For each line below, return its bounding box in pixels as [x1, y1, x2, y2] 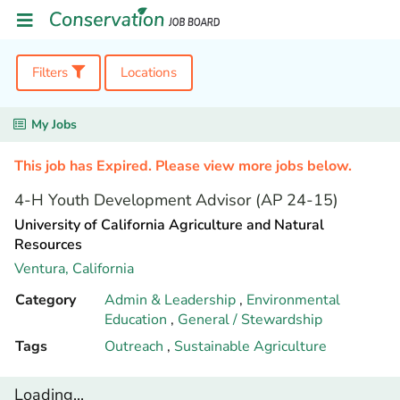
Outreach [104, 337, 167, 356]
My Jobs [31, 116, 77, 133]
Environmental [246, 290, 340, 310]
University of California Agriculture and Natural [14, 215, 324, 235]
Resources [14, 235, 82, 254]
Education [104, 310, 171, 329]
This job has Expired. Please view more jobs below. [14, 156, 352, 176]
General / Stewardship [178, 310, 322, 329]
